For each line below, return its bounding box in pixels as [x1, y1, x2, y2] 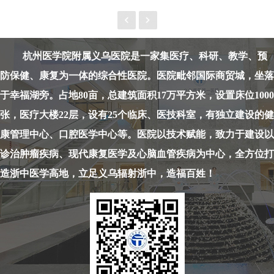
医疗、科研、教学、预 [169, 51, 268, 61]
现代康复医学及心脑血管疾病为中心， [68, 149, 235, 159]
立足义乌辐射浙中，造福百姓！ [78, 168, 215, 179]
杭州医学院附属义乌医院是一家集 [23, 51, 170, 61]
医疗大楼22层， [20, 109, 88, 120]
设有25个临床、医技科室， [88, 109, 206, 120]
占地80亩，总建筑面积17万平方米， [59, 90, 215, 100]
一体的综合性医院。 [68, 70, 157, 81]
